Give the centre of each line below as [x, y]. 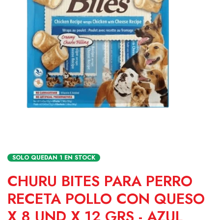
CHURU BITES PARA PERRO [100, 181]
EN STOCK [79, 157]
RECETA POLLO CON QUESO [106, 198]
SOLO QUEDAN [36, 157]
